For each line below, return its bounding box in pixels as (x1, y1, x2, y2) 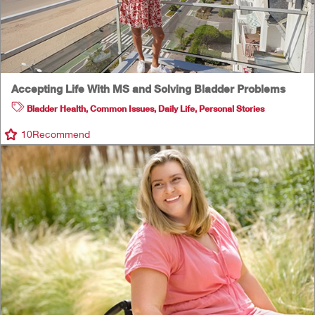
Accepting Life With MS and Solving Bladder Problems (11, 82, 285, 96)
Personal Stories (199, 103, 264, 115)
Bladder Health (27, 103, 86, 115)
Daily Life (158, 103, 195, 115)
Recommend (32, 128, 90, 141)
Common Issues (90, 103, 154, 115)
